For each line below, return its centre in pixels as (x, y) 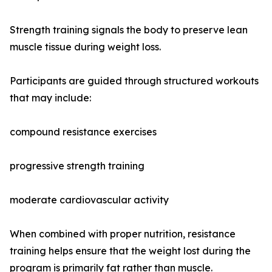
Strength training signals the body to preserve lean (129, 30)
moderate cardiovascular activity (89, 200)
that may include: (50, 98)
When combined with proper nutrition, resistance (123, 234)
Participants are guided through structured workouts (134, 81)
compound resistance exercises (83, 132)
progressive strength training (77, 166)
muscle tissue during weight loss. (85, 47)
